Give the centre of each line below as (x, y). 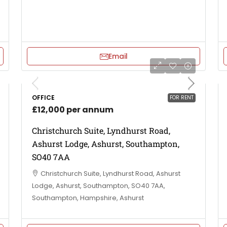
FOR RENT (182, 98)
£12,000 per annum (73, 110)
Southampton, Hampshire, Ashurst (88, 198)
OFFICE (43, 98)
